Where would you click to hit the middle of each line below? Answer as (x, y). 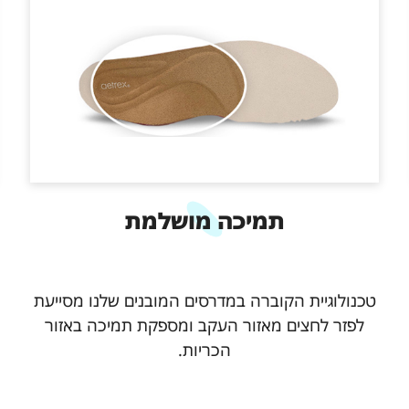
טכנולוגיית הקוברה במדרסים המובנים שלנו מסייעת (204, 301)
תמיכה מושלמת (204, 220)
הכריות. (204, 350)
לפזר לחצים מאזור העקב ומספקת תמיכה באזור (204, 325)
